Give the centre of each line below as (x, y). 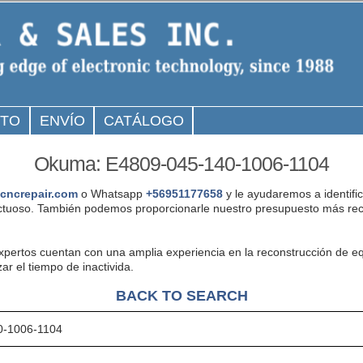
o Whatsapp (111, 193)
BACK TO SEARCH (181, 295)
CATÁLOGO (143, 121)
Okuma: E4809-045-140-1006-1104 (181, 163)
